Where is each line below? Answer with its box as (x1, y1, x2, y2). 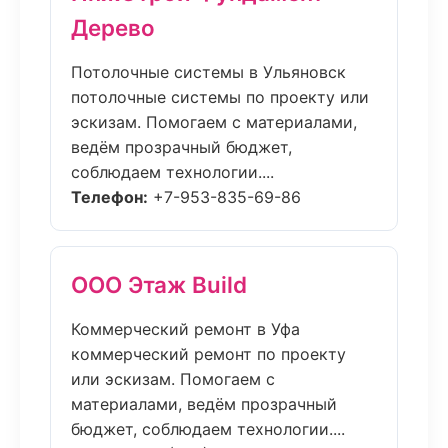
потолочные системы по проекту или (71, 87, 369, 107)
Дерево (71, 14, 155, 41)
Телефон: (71, 187, 148, 207)
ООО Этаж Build (71, 271, 247, 298)
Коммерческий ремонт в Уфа (71, 319, 300, 339)
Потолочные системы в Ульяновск (71, 62, 346, 82)
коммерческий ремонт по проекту (71, 344, 346, 364)
